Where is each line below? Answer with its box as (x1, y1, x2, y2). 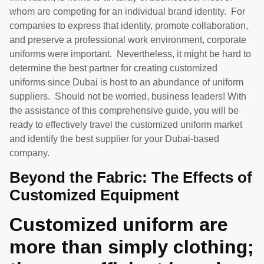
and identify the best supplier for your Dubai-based (9, 134, 219, 144)
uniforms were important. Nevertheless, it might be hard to (9, 49, 251, 60)
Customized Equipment (9, 187, 179, 204)
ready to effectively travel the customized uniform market (9, 120, 242, 130)
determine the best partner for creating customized (9, 63, 217, 74)
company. (9, 148, 49, 159)
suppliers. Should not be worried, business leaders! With (9, 91, 246, 102)
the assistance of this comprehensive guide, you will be (9, 105, 239, 116)
